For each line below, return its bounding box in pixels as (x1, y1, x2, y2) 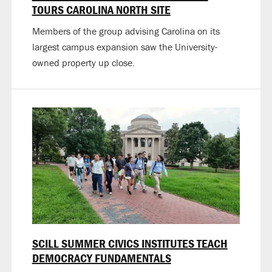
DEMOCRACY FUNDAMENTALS (32, 250, 171, 266)
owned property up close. (32, 56, 135, 69)
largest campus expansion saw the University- (32, 41, 217, 53)
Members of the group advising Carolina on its (32, 25, 220, 38)
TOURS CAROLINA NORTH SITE (32, 2, 171, 18)
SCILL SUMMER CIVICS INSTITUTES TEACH (32, 236, 228, 251)
